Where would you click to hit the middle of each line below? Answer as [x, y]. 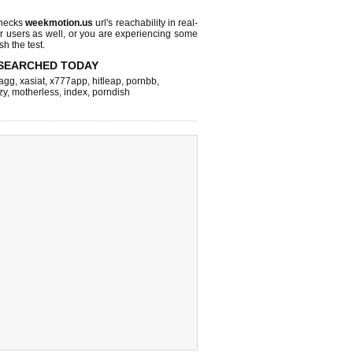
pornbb [141, 81]
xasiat [32, 81]
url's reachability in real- [146, 23]
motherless [35, 92]
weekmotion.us [59, 23]
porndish [111, 92]
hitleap [107, 81]
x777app [69, 81]
